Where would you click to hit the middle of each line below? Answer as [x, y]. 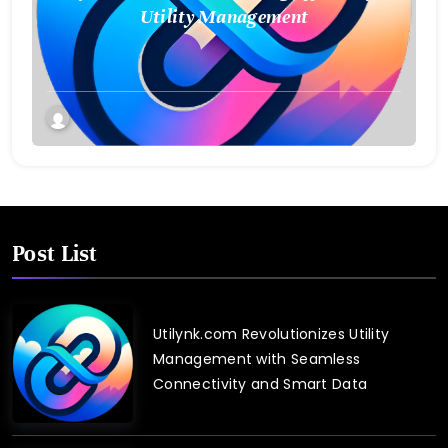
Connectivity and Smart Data [260, 383]
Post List [55, 253]
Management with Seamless [257, 358]
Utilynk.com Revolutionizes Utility [271, 333]
